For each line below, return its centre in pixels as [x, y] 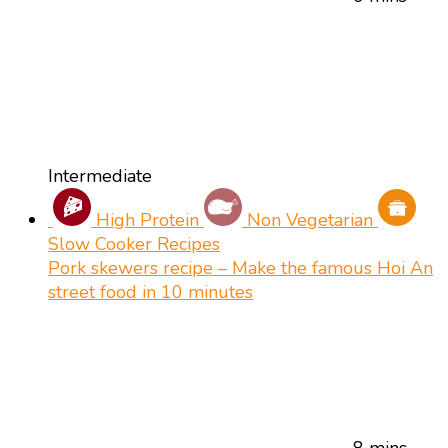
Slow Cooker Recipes [134, 243]
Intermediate [100, 175]
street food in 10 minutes [150, 291]
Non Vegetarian [310, 219]
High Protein [147, 219]
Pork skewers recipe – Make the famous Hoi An [240, 267]
